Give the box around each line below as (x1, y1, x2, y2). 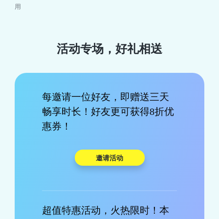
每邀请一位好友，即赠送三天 (42, 91, 169, 102)
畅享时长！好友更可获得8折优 (42, 106, 174, 117)
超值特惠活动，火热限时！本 (42, 204, 169, 216)
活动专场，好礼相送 (57, 42, 162, 55)
